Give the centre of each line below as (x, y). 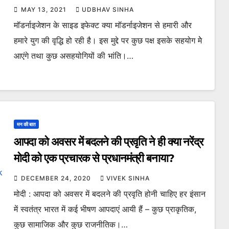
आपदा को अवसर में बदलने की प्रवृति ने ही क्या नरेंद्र (109, 142)
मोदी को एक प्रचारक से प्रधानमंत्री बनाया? (94, 158)
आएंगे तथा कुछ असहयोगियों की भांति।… (73, 56)
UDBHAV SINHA (108, 9)
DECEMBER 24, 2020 (57, 178)
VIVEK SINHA (128, 178)
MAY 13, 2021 (44, 9)
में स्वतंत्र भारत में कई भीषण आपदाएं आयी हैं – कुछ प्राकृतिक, (105, 209)
